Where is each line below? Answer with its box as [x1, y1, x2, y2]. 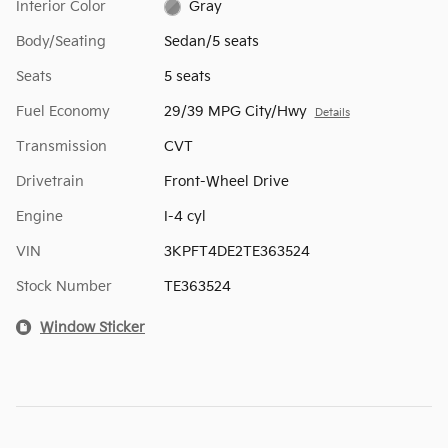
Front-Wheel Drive [163, 172, 289, 190]
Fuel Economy [16, 102, 110, 120]
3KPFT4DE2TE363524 [163, 242, 310, 260]
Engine [16, 207, 63, 225]
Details [314, 106, 350, 119]
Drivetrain [16, 172, 84, 190]
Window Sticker [40, 318, 145, 336]
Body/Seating [16, 32, 106, 50]
